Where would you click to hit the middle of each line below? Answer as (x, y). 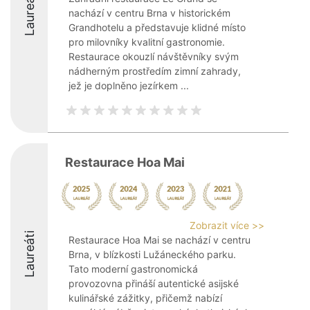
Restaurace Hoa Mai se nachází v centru (159, 240)
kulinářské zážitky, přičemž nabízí (145, 298)
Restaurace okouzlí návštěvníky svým (154, 56)
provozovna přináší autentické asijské (154, 283)
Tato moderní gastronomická (133, 269)
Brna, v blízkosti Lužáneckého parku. (152, 254)
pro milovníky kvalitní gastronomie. (147, 42)
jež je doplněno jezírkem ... (129, 85)
